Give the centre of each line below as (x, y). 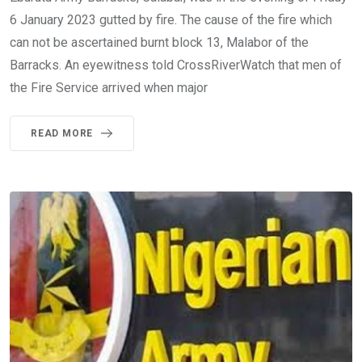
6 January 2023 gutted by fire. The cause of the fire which (171, 20)
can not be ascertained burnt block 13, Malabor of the (159, 43)
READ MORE (62, 134)
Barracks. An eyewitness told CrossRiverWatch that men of (176, 65)
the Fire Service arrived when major (109, 88)
